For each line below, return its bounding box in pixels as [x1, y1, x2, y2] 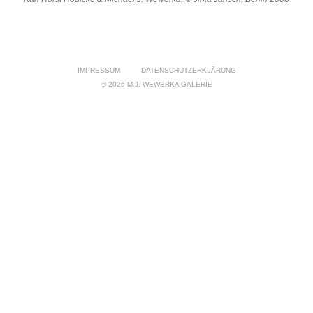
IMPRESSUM [77, 66, 120, 74]
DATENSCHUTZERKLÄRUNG [140, 66, 236, 74]
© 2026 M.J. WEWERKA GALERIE [101, 80, 212, 88]
